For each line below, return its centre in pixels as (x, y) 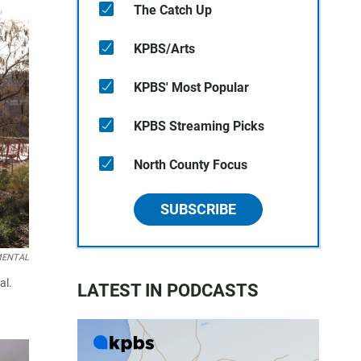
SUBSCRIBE (198, 209)
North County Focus (191, 165)
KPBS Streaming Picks (199, 126)
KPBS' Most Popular (191, 87)
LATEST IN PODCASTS (168, 290)
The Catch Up (173, 10)
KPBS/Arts (164, 49)
